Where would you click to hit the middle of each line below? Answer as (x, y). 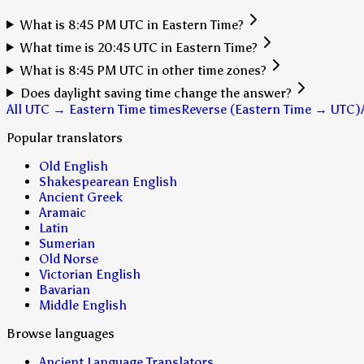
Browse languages (61, 333)
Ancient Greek (81, 197)
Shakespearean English (108, 181)
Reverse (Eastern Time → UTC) (271, 109)
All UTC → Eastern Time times (94, 109)
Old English (74, 166)
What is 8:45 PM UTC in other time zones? (143, 70)
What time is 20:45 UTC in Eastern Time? (139, 47)
